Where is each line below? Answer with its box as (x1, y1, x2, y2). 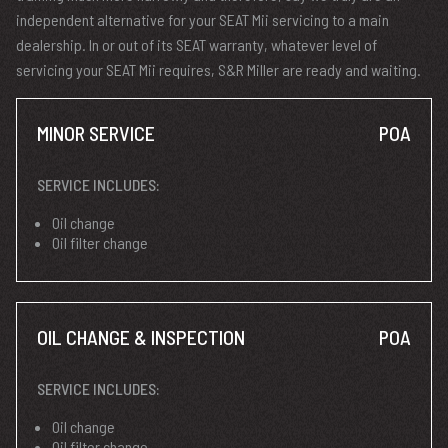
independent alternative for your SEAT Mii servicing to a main (16, 10, 389, 29)
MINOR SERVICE (37, 121, 155, 145)
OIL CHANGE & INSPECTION (37, 325, 245, 349)
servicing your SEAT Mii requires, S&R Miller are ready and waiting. (16, 60, 421, 79)
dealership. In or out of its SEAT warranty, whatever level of (16, 35, 377, 54)
